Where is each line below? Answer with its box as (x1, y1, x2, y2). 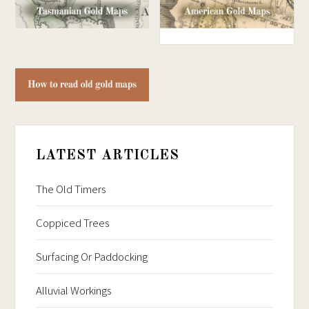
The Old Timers (36, 181, 107, 197)
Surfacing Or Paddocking (36, 249, 148, 264)
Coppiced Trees (36, 215, 110, 230)
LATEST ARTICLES (36, 149, 180, 163)
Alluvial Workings (36, 283, 112, 298)
